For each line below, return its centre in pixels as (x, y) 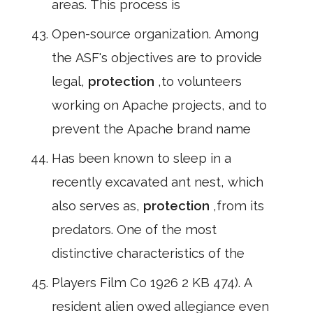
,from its (239, 206)
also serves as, (97, 206)
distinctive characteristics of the (148, 253)
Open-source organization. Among (155, 34)
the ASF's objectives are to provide (157, 58)
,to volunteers (200, 81)
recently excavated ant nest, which (158, 182)
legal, (70, 81)
